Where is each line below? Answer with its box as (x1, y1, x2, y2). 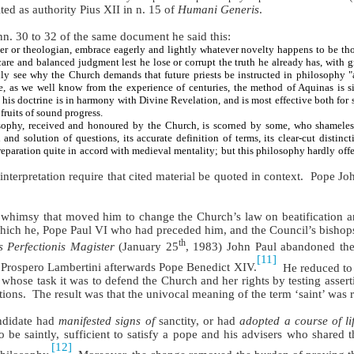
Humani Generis (178, 2, 260, 16)
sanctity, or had (154, 314, 240, 328)
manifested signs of (58, 314, 155, 328)
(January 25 (114, 239, 179, 253)
